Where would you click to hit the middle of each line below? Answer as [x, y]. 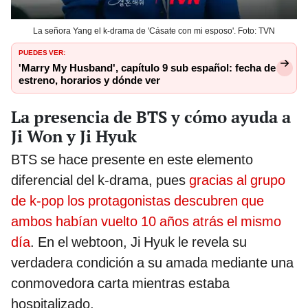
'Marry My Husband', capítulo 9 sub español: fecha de [147, 68]
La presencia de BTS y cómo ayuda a [151, 117]
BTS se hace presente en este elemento [132, 160]
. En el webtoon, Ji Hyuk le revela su [139, 242]
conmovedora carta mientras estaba [120, 284]
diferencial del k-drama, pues [100, 180]
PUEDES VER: [42, 52]
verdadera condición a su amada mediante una [152, 263]
